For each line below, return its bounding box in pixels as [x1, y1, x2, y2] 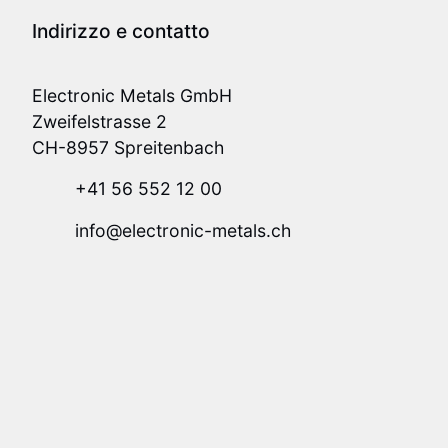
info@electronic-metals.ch [75, 219, 291, 241]
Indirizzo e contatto [32, 19, 210, 44]
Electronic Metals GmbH [32, 85, 232, 107]
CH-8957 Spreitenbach [32, 137, 224, 159]
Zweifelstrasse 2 [32, 111, 167, 133]
